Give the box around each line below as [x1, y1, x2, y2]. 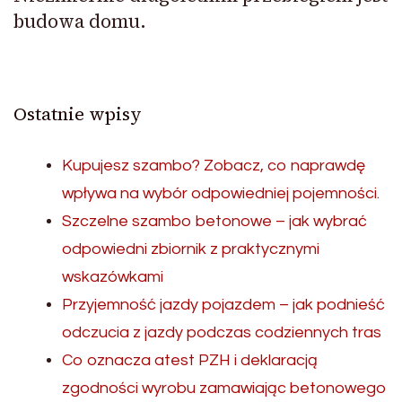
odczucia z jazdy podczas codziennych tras [62, 324, 381, 342]
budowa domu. [13, 8, 146, 35]
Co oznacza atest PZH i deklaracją [62, 352, 318, 370]
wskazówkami [62, 268, 163, 286]
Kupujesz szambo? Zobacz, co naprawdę [62, 157, 365, 175]
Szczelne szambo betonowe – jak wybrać [62, 213, 367, 231]
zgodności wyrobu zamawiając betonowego [62, 380, 387, 398]
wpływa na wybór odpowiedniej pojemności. [62, 185, 380, 203]
